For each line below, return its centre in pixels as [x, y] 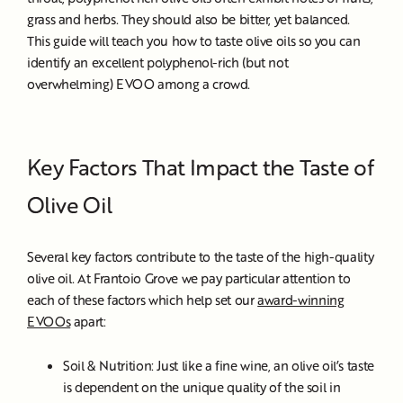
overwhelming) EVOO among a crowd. [140, 84]
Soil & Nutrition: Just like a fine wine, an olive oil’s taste [219, 366]
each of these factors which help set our [143, 300]
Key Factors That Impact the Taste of [201, 167]
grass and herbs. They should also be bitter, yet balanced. [189, 19]
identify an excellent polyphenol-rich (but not [158, 62]
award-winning [301, 300]
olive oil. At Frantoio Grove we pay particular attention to [189, 278]
